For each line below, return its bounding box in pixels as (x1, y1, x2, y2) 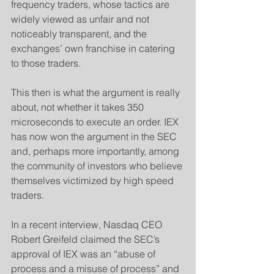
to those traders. (11, 57, 81, 69)
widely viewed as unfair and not (11, 13, 152, 25)
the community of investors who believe (11, 160, 185, 172)
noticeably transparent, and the (11, 28, 149, 40)
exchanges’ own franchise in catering (11, 42, 177, 54)
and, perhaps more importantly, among (11, 145, 182, 157)
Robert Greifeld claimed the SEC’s (11, 233, 162, 245)
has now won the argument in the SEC (11, 130, 179, 143)
